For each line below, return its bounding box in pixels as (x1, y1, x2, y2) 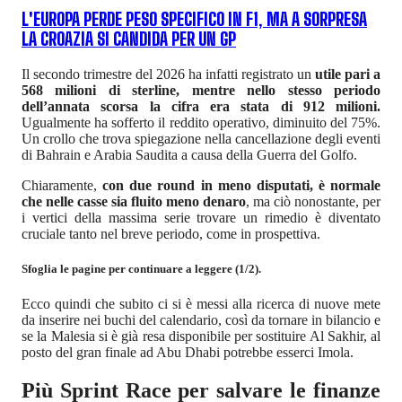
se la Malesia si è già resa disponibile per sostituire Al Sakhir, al (22, 328, 380, 345)
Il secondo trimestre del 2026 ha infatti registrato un (22, 66, 315, 82)
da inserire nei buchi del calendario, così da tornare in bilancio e (22, 312, 380, 328)
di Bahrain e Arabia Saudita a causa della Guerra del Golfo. (22, 146, 357, 162)
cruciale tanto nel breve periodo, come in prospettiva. (22, 225, 320, 241)
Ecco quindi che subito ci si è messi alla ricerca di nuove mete (22, 296, 380, 312)
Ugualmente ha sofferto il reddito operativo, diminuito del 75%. (22, 114, 380, 130)
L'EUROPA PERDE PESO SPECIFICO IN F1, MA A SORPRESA (22, 10, 367, 31)
